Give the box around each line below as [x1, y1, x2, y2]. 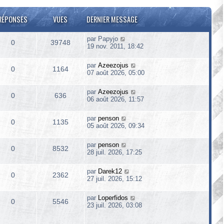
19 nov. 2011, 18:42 [87, 42, 143, 50]
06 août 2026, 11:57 [87, 95, 144, 103]
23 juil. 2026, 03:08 [87, 201, 142, 209]
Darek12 [98, 167, 122, 175]
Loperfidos [98, 194, 128, 201]
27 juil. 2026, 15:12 [87, 175, 142, 182]
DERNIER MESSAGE [86, 14, 137, 24]
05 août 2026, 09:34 [87, 122, 144, 129]
